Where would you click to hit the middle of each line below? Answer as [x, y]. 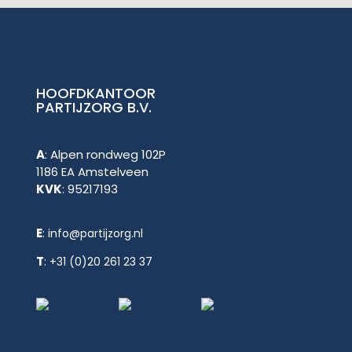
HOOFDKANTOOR [96, 93]
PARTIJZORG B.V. [94, 107]
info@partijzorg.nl [96, 233]
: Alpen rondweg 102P [106, 154]
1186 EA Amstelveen [93, 171]
